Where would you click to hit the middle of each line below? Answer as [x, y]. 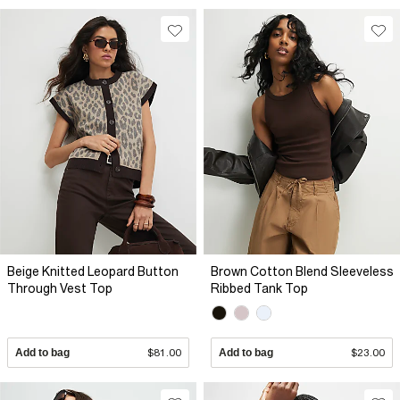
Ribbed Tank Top [259, 288]
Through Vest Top [60, 288]
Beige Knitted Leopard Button [93, 271]
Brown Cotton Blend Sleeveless [302, 271]
